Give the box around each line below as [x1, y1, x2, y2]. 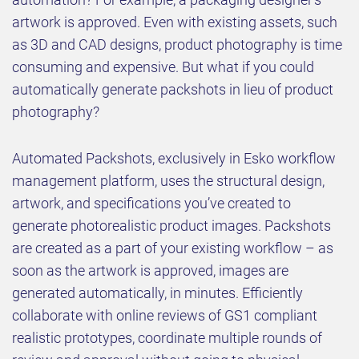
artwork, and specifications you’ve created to [12, 195, 291, 212]
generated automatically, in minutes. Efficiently [12, 284, 303, 302]
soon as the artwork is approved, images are [12, 262, 288, 280]
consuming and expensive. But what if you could [12, 58, 314, 76]
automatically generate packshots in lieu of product [12, 81, 333, 99]
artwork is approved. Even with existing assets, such [12, 14, 337, 31]
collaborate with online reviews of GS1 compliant [12, 307, 317, 325]
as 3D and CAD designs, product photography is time [12, 36, 342, 54]
